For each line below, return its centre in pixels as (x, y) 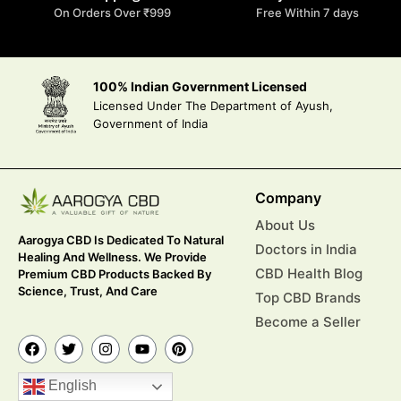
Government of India (150, 124)
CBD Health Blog (308, 273)
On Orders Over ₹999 (112, 12)
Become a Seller (307, 321)
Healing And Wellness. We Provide (112, 256)
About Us (285, 225)
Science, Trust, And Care (88, 290)
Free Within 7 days (308, 12)
